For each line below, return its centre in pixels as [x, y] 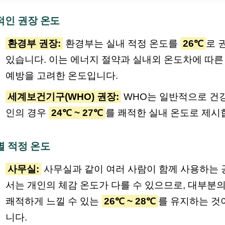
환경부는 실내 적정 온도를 [121, 43]
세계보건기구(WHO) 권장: [63, 96]
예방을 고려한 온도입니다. [62, 75]
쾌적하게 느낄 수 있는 [53, 201]
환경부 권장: [34, 43]
